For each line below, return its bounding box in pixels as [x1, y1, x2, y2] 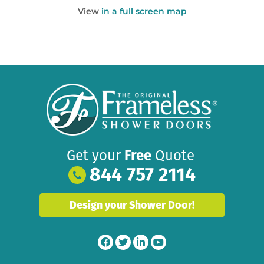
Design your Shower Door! [70, 198, 194, 212]
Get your [67, 147, 124, 164]
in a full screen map [101, 6, 187, 16]
